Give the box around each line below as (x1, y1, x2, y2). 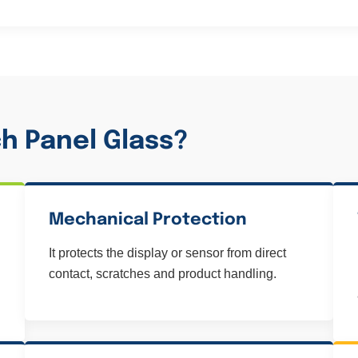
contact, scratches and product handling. (48, 267, 276, 280)
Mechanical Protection (48, 211, 247, 229)
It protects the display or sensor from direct (48, 246, 286, 260)
